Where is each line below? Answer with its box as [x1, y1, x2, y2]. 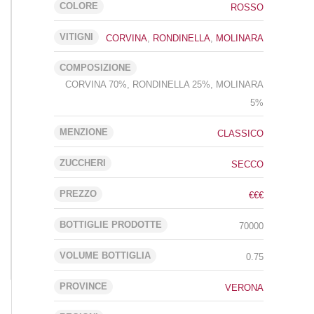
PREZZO [60, 189, 97, 199]
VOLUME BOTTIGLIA [60, 250, 151, 261]
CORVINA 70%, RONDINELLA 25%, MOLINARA [65, 79, 264, 90]
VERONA [225, 282, 264, 293]
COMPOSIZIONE [60, 62, 131, 73]
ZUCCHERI [60, 158, 106, 168]
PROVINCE [60, 281, 107, 292]
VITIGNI [60, 32, 93, 42]
